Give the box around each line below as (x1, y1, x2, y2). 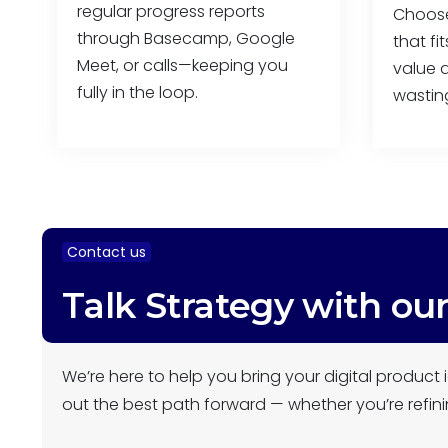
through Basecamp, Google (77, 27, 295, 50)
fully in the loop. (77, 81, 198, 104)
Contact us (67, 242, 146, 262)
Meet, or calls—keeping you (77, 54, 288, 77)
